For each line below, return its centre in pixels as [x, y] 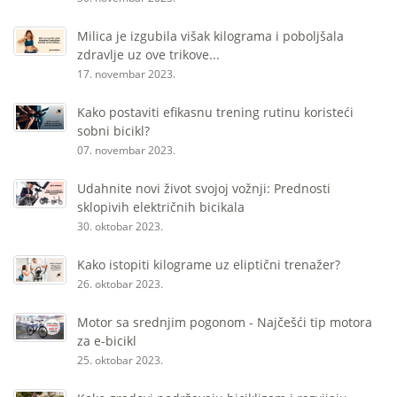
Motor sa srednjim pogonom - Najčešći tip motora [225, 323]
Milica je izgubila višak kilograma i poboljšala [210, 36]
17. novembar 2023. [126, 74]
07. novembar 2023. [126, 151]
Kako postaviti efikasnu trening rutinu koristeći [215, 113]
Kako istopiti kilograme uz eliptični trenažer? [209, 265]
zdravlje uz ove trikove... [148, 55]
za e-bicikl [107, 341]
